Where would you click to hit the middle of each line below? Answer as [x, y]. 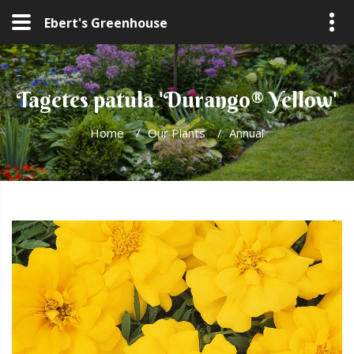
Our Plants [177, 133]
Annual [247, 133]
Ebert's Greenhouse [106, 23]
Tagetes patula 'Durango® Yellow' [177, 100]
